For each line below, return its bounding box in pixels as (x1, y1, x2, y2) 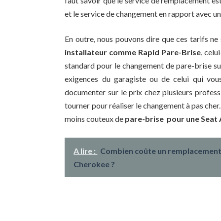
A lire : (74, 146, 98, 156)
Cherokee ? (74, 159, 115, 169)
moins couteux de (65, 114, 125, 124)
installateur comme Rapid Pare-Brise (65, 47, 201, 57)
